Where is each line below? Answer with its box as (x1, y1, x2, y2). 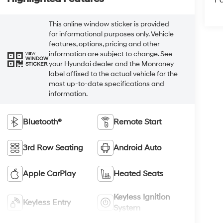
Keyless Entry (22, 197, 71, 208)
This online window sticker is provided (48, 19, 169, 28)
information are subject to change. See (48, 49, 172, 58)
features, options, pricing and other (48, 39, 160, 48)
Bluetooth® (22, 116, 62, 127)
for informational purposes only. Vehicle (48, 29, 174, 38)
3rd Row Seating (22, 142, 83, 153)
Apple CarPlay (22, 168, 76, 179)
